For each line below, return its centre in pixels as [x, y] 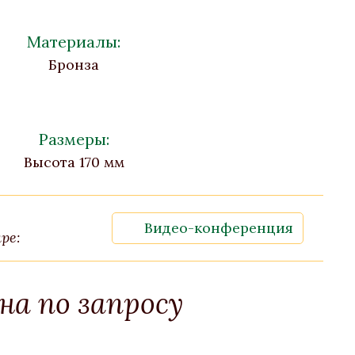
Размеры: [74, 139]
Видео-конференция [218, 228]
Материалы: [74, 42]
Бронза [74, 65]
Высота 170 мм [74, 162]
